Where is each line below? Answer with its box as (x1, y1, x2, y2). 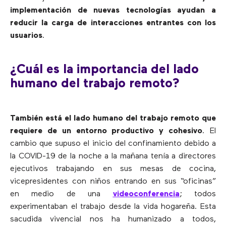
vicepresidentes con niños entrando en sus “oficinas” (10, 178, 216, 186)
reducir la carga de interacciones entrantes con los (10, 19, 216, 27)
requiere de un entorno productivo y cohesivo (10, 127, 203, 136)
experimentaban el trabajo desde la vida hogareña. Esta (10, 203, 216, 211)
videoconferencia (112, 190, 180, 199)
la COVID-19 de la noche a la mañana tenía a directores (10, 152, 216, 161)
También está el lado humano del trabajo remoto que (10, 115, 216, 123)
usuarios (10, 31, 42, 40)
